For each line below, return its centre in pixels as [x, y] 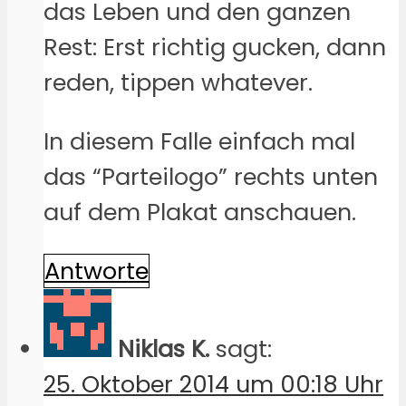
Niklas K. [164, 348]
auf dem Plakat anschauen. [200, 212]
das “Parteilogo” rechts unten [211, 176]
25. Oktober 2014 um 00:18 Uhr [213, 384]
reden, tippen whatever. [178, 83]
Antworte [97, 271]
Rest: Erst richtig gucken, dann [215, 48]
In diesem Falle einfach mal [199, 141]
